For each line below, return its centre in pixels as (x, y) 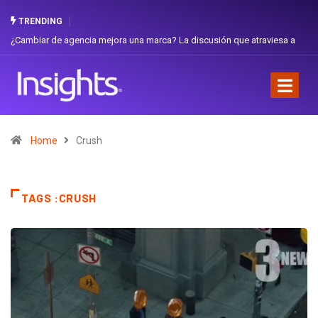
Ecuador (28, 60)
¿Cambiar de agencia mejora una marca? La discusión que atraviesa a (153, 40)
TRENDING (39, 21)
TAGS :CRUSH (59, 197)
